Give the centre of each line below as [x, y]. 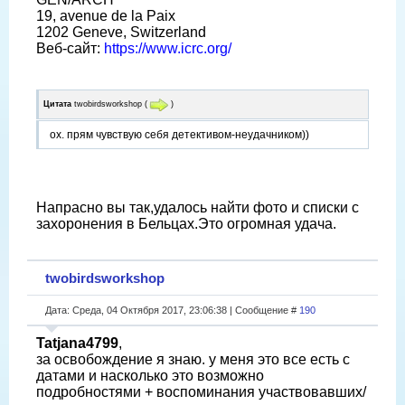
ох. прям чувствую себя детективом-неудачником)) [179, 134]
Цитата [57, 104]
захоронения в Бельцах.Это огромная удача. [186, 223]
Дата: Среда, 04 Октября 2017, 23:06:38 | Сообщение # [172, 310]
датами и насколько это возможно [150, 375]
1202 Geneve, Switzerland [121, 33]
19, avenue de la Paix [106, 16]
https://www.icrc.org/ [168, 49]
